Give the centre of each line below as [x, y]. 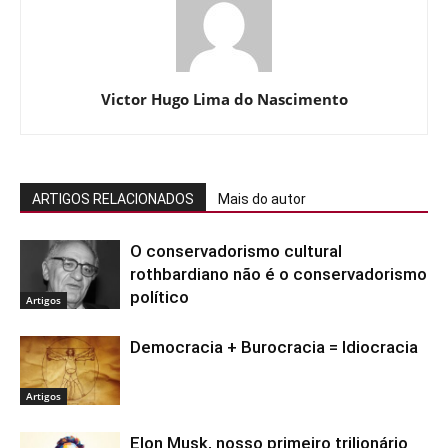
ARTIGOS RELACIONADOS [113, 199]
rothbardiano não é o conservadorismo [278, 274]
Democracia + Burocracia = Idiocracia [274, 347]
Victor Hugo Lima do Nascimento [224, 99]
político [159, 297]
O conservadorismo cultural [236, 251]
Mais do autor [262, 199]
